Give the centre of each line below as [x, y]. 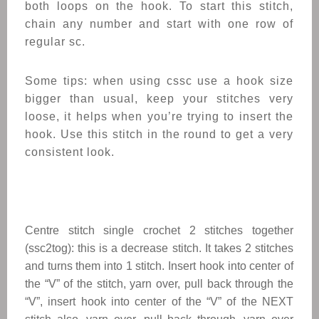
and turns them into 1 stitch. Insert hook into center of [159, 266]
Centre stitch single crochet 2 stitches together [159, 230]
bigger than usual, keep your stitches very [159, 99]
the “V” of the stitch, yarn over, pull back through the [159, 284]
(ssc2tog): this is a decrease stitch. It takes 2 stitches [159, 248]
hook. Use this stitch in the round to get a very [159, 134]
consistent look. [70, 152]
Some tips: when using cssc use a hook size [159, 81]
